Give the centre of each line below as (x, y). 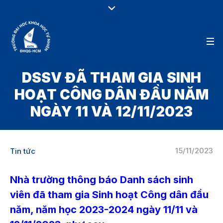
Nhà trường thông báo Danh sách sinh (102, 179)
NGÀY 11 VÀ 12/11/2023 (111, 111)
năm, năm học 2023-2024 (73, 209)
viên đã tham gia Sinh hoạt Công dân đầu (109, 194)
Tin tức (23, 151)
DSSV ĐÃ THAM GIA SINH (111, 78)
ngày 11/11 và (167, 209)
